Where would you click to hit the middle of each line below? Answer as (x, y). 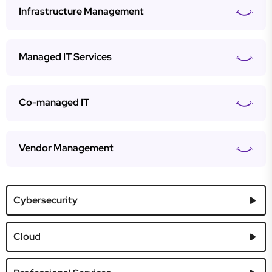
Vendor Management (66, 148)
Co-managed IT (54, 102)
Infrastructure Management (81, 11)
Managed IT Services (65, 57)
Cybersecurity (46, 200)
